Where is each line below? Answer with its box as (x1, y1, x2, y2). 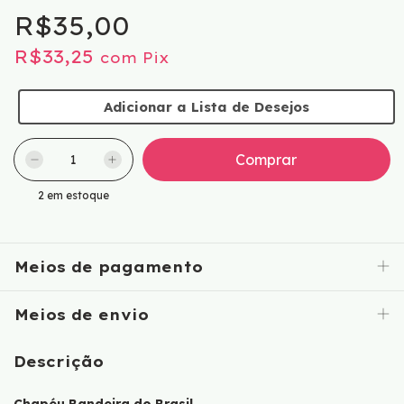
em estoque (43, 188, 109, 202)
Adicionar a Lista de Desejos (104, 98, 309, 115)
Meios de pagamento (14, 258, 203, 276)
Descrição (14, 353, 104, 371)
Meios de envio (14, 306, 149, 324)
